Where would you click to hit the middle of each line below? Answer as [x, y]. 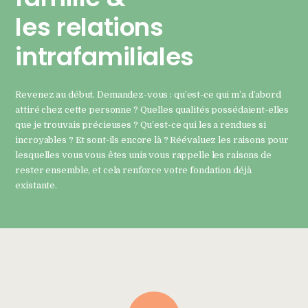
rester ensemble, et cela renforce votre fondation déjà [133, 170]
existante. [36, 185]
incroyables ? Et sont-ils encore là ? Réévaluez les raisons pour [152, 140]
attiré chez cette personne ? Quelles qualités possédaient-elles [152, 109]
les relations [89, 27]
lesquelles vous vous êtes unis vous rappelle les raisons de [143, 155]
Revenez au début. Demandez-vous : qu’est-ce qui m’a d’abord [148, 94]
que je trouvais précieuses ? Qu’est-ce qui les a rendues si [141, 124]
